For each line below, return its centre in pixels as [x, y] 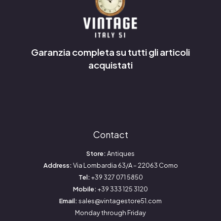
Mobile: [85, 189]
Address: [57, 165]
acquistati [110, 65]
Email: [68, 201]
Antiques [120, 153]
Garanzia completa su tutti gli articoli [110, 52]
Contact [110, 135]
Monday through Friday [110, 212]
